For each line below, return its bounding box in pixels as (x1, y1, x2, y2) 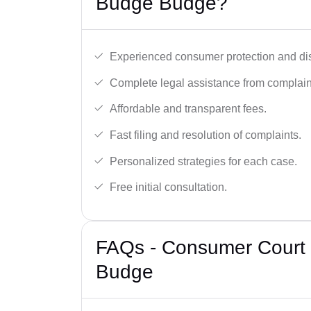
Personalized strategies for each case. (110, 155, 297, 167)
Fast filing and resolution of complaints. (110, 129, 301, 141)
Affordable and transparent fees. (110, 103, 267, 115)
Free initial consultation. (110, 181, 227, 194)
